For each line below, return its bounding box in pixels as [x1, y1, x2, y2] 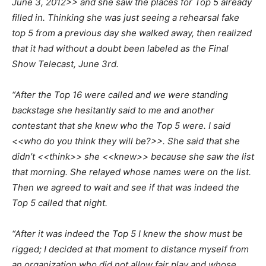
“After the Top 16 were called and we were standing [12, 89, 228, 101]
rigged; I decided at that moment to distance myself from [12, 243, 249, 255]
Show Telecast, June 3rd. [12, 58, 119, 70]
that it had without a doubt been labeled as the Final [12, 43, 229, 55]
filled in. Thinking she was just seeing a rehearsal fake [12, 12, 239, 24]
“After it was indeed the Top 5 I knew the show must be [12, 228, 243, 240]
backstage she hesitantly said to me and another [12, 104, 214, 116]
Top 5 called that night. [12, 197, 107, 209]
